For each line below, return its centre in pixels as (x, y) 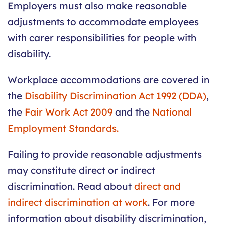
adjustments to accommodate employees (103, 22)
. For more (171, 203)
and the (132, 112)
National (172, 112)
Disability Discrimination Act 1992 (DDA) (116, 96)
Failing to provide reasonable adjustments (105, 154)
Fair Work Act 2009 (69, 112)
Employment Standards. (63, 128)
